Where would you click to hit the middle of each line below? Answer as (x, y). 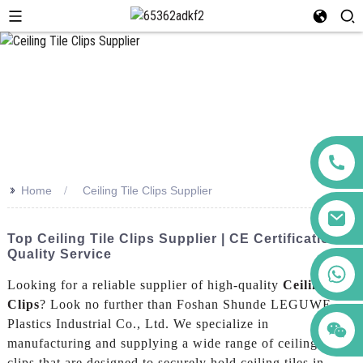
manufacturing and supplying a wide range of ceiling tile (173, 343)
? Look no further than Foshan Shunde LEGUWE (185, 304)
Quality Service (59, 254)
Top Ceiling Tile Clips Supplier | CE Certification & (180, 238)
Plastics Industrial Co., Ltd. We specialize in (138, 323)
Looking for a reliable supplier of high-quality (145, 284)
